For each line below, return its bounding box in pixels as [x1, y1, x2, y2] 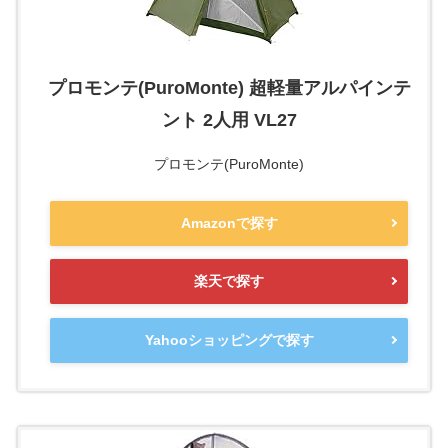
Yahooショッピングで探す [144, 331, 314, 348]
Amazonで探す [180, 214, 278, 231]
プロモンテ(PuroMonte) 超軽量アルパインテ [47, 78, 411, 99]
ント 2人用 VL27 [161, 110, 297, 131]
